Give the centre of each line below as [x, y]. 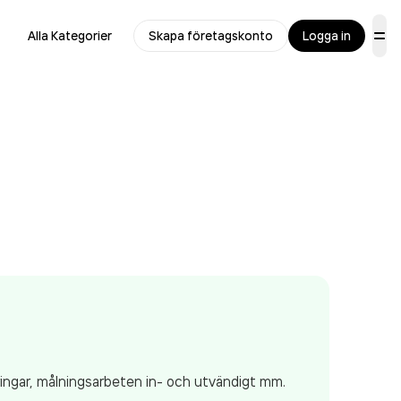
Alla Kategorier [70, 36]
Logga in [327, 36]
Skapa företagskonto [211, 36]
